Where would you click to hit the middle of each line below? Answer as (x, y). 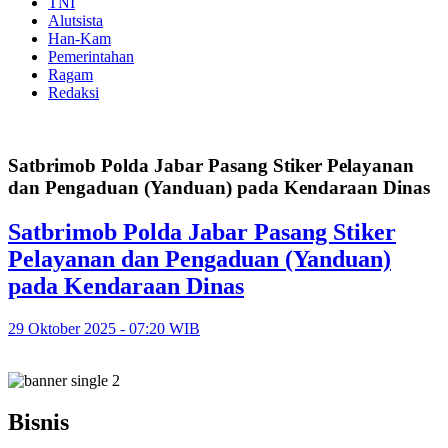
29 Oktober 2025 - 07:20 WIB (104, 328)
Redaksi (73, 92)
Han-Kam (79, 38)
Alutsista (75, 20)
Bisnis (38, 422)
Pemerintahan (91, 56)
